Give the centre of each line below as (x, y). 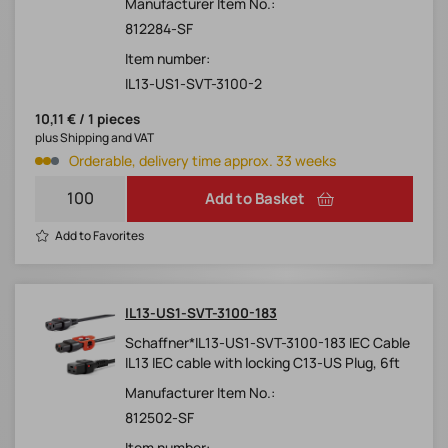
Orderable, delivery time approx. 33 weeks (202, 161)
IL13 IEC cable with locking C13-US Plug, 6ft (262, 363)
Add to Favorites (99, 236)
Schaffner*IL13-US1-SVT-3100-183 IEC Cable (267, 343)
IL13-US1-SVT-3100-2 (193, 84)
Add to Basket (255, 199)
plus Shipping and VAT (94, 138)
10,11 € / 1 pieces (87, 119)
